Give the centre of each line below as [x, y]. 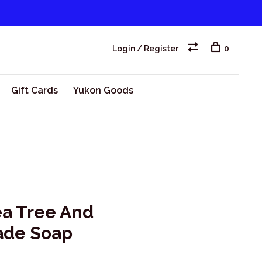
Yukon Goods [103, 90]
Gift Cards [34, 90]
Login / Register [145, 49]
